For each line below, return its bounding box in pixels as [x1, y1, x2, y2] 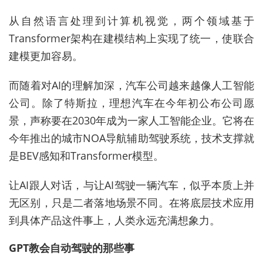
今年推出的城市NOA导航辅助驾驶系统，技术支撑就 [9, 131, 254, 146]
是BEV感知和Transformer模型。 [9, 149, 164, 163]
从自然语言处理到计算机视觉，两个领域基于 [9, 14, 254, 28]
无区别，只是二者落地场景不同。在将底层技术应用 [9, 195, 254, 210]
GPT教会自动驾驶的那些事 [9, 241, 134, 255]
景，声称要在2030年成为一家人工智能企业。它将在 [9, 113, 254, 128]
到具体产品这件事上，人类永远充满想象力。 [9, 213, 220, 228]
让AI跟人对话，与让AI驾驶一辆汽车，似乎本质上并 [9, 178, 254, 193]
